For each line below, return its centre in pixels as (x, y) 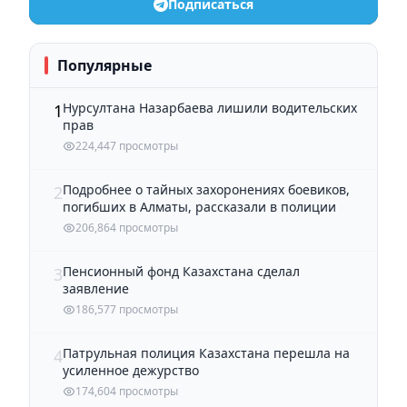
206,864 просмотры (127, 227)
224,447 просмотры (127, 145)
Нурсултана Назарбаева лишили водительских (210, 107)
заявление (96, 288)
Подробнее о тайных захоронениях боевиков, (206, 189)
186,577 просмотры (127, 309)
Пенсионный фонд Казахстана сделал (181, 271)
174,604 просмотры (127, 391)
